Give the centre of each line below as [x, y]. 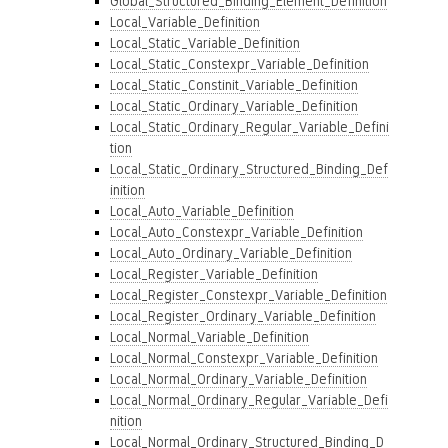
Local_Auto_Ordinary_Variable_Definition [231, 253]
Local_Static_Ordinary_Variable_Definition [234, 106]
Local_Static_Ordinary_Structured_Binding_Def [249, 169]
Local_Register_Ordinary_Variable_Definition [243, 316]
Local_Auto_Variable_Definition [202, 211]
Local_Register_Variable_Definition [214, 274]
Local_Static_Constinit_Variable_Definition [234, 85]
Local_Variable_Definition [185, 22]
